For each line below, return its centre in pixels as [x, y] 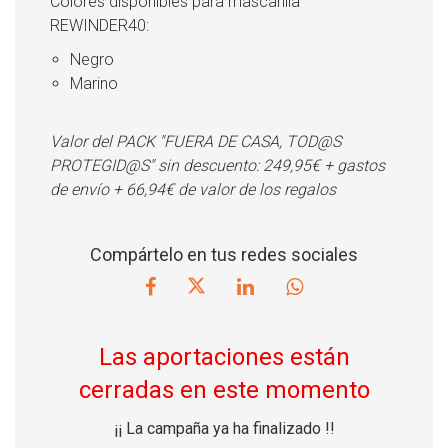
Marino [94, 83]
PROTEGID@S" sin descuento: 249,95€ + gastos [217, 165]
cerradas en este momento [224, 390]
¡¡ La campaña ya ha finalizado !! [224, 429]
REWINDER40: [99, 25]
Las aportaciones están [224, 357]
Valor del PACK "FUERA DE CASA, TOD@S [195, 141]
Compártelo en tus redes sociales [224, 254]
